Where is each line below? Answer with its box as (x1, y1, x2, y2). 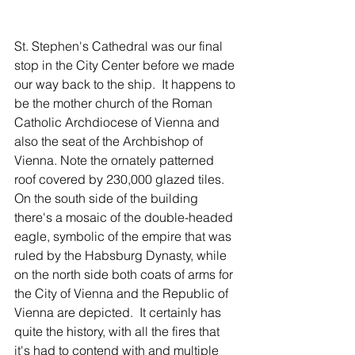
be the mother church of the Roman (14, 95, 216, 112)
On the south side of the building (14, 190, 201, 207)
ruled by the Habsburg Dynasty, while (14, 247, 230, 264)
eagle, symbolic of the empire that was (14, 228, 235, 245)
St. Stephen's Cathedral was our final (14, 38, 226, 55)
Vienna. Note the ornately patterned (14, 152, 217, 169)
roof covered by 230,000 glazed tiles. (14, 171, 231, 188)
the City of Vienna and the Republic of (14, 285, 231, 302)
